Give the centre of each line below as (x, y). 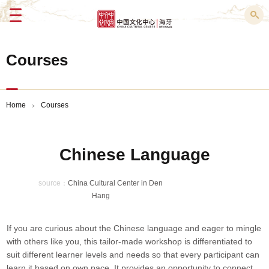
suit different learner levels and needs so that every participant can (133, 255)
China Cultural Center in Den (116, 183)
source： (53, 183)
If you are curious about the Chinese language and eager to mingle (134, 228)
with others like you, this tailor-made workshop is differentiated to (130, 242)
